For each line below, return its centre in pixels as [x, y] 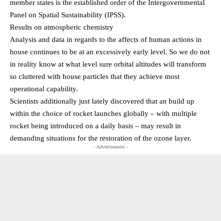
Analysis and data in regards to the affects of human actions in [106, 40]
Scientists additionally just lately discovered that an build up [102, 101]
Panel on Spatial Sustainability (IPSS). [68, 15]
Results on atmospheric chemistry [62, 27]
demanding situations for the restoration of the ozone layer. [101, 138]
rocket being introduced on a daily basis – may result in [95, 126]
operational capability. [44, 89]
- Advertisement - [110, 147]
